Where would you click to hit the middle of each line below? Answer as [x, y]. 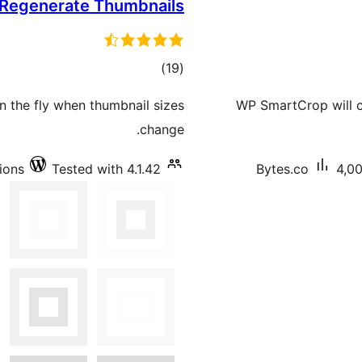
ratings [145, 92]
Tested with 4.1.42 [106, 169]
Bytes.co [282, 169]
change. [162, 130]
